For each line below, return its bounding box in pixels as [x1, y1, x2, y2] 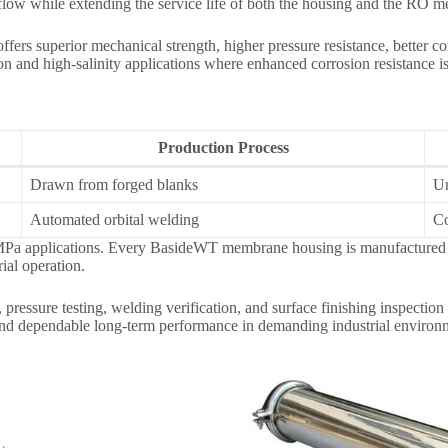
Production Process [157, 139, 289, 157]
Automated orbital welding [30, 211, 200, 229]
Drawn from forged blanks [30, 176, 199, 194]
